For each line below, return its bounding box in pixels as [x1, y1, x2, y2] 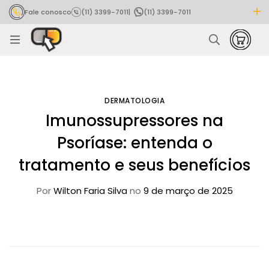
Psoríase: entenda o [56, 131, 213, 154]
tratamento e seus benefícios [19, 154, 250, 176]
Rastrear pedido [25, 22, 81, 32]
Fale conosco [25, 7, 71, 17]
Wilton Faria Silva [50, 184, 127, 197]
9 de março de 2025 [141, 184, 233, 197]
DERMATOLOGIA [104, 95, 165, 106]
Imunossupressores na [46, 109, 223, 131]
